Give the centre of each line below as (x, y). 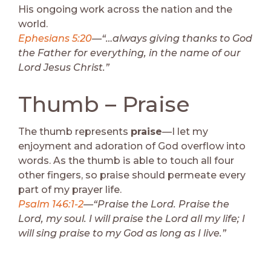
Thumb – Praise (104, 104)
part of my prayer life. (70, 189)
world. (33, 24)
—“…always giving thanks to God (172, 38)
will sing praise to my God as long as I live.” (122, 233)
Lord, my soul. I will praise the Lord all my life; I (132, 218)
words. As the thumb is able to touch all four (126, 160)
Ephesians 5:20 (55, 38)
